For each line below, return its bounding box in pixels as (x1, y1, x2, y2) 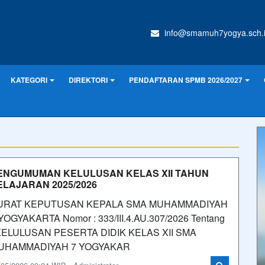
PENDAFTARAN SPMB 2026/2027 (129, 75, 243, 85)
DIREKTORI (69, 75, 108, 85)
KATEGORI (11, 75, 47, 85)
